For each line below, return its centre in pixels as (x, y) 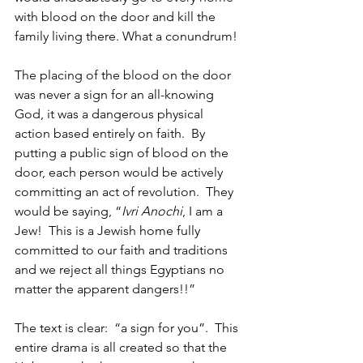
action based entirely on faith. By (111, 133)
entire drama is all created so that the (122, 347)
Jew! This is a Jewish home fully (109, 231)
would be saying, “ (68, 211)
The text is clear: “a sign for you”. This (128, 328)
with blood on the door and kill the (117, 17)
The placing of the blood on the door (124, 75)
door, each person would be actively (120, 172)
